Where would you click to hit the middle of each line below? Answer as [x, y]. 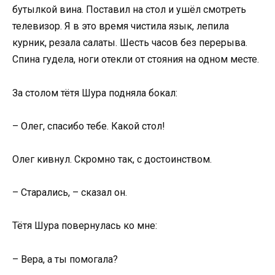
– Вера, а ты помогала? [65, 259]
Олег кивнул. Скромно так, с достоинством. [112, 159]
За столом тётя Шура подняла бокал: [95, 93]
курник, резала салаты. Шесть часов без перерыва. [130, 43]
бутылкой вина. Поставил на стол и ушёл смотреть [129, 10]
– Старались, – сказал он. [70, 193]
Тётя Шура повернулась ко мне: [85, 226]
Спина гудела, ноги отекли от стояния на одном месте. [136, 60]
